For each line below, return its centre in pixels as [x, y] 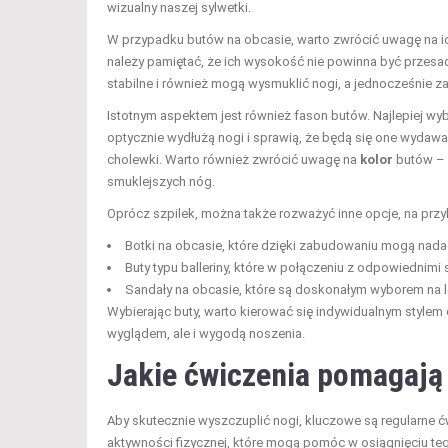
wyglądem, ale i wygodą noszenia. [206, 334]
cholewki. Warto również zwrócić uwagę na [233, 160]
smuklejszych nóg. [161, 182]
